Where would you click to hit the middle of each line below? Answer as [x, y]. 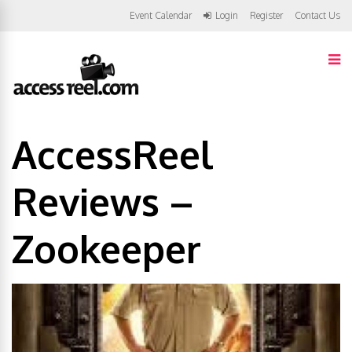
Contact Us [317, 15]
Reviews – [103, 201]
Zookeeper [106, 248]
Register [266, 15]
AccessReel [113, 154]
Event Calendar [161, 15]
